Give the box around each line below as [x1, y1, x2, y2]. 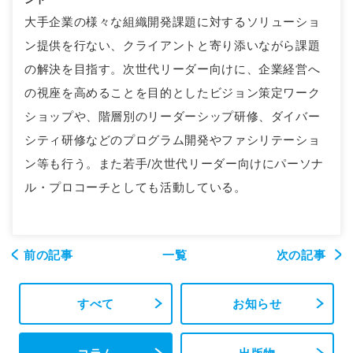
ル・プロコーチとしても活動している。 [24, 180, 247, 194]
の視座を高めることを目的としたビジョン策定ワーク [24, 85, 321, 99]
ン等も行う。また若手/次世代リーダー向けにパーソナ [24, 156, 325, 170]
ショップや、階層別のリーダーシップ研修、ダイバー [24, 109, 321, 123]
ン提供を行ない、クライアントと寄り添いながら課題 [24, 38, 321, 52]
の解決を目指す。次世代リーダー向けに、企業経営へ [24, 61, 321, 76]
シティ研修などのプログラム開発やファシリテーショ [24, 132, 321, 147]
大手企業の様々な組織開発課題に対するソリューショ [24, 14, 321, 28]
